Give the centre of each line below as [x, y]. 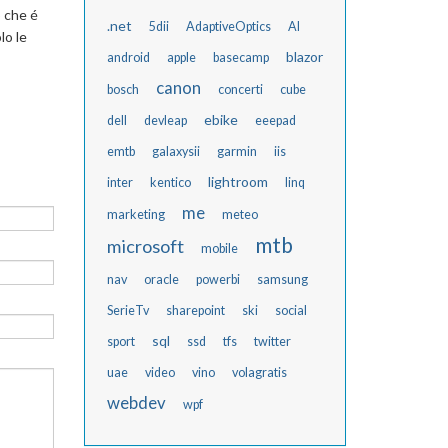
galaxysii [175, 151]
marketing [135, 214]
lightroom [237, 181]
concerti [240, 89]
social [290, 310]
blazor [304, 56]
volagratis [259, 372]
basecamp [240, 57]
